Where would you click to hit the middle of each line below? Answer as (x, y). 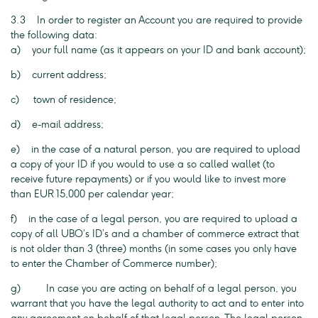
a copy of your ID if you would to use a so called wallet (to (143, 164)
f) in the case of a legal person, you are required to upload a (154, 219)
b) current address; (59, 75)
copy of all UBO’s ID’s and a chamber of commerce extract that (155, 234)
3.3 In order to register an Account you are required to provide (157, 20)
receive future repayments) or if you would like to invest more (148, 179)
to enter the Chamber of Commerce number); (114, 264)
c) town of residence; (64, 100)
